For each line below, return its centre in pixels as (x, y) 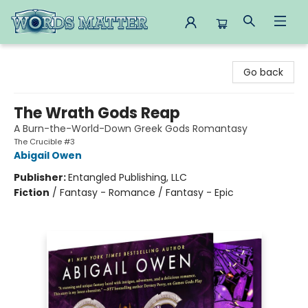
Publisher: (41, 177)
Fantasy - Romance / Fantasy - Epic (147, 192)
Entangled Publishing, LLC (128, 177)
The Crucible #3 (44, 142)
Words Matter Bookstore (68, 57)
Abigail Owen (48, 155)
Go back (263, 72)
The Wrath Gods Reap (97, 113)
